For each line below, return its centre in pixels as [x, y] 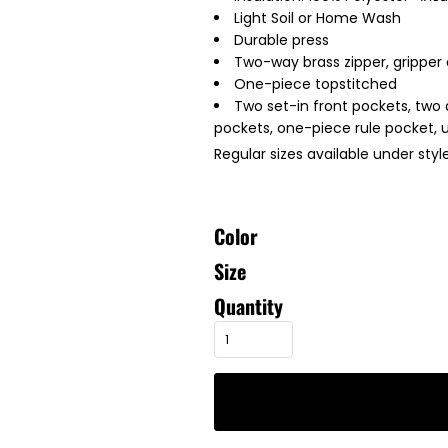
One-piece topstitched [315, 84]
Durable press [281, 40]
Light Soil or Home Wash [317, 18]
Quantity [248, 306]
